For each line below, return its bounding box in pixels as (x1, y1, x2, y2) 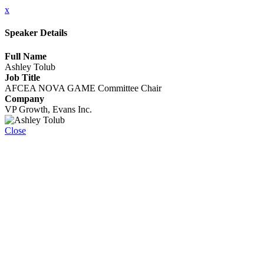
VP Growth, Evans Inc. (5, 104, 92, 114)
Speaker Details (5, 28, 67, 38)
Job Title (5, 72, 40, 82)
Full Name (5, 51, 47, 61)
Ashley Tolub (5, 61, 55, 72)
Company (5, 93, 44, 104)
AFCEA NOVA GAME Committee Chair (5, 82, 161, 93)
